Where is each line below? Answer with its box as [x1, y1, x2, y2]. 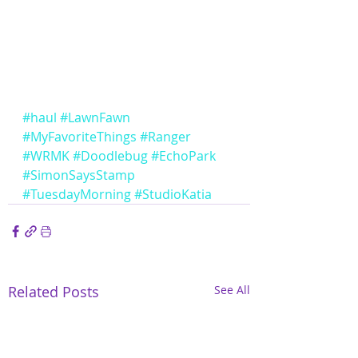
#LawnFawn [60, 109, 130, 127]
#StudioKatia [134, 185, 212, 204]
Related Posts [8, 282, 99, 302]
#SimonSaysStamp [22, 166, 135, 185]
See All [214, 282, 250, 298]
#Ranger [140, 128, 191, 146]
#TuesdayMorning [22, 185, 131, 204]
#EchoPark [151, 147, 216, 165]
